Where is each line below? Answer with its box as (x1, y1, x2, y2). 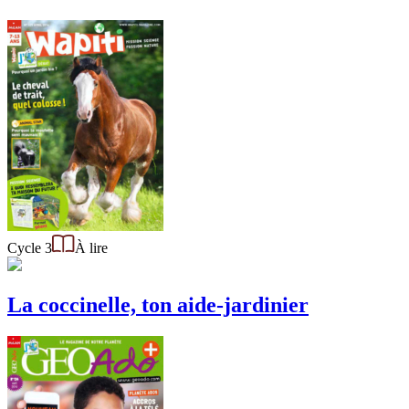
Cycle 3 (7, 239, 52, 256)
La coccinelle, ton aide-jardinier (7, 292, 309, 317)
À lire (75, 239, 108, 256)
